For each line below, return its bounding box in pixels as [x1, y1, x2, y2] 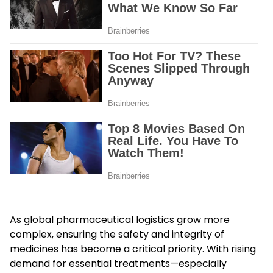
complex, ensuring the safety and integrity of [10, 227, 224, 241]
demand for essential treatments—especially [10, 256, 227, 271]
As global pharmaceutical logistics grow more [10, 212, 230, 227]
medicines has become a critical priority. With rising [10, 241, 256, 256]
